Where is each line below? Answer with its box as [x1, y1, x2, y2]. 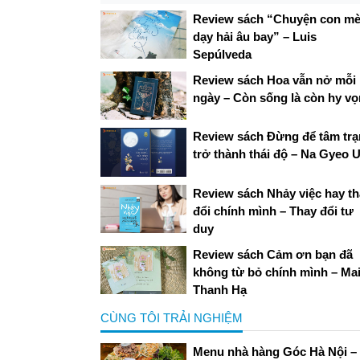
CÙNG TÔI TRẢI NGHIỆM [100, 310, 243, 325]
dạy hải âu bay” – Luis [192, 30, 317, 44]
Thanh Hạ [192, 282, 247, 297]
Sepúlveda [192, 47, 252, 62]
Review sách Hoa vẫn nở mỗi [192, 73, 356, 88]
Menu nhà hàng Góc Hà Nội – [192, 344, 357, 358]
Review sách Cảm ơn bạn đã [192, 247, 353, 261]
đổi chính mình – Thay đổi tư [192, 203, 354, 218]
